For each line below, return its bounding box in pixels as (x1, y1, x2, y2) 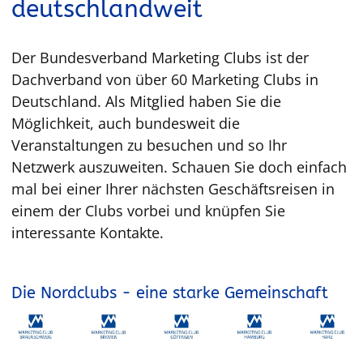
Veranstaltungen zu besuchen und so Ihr (11, 135, 287, 155)
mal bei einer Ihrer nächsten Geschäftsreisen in (11, 179, 335, 199)
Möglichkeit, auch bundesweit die (11, 113, 240, 133)
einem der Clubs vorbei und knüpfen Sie (11, 201, 285, 220)
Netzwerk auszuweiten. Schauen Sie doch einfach (11, 157, 347, 177)
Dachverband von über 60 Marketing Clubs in (11, 70, 318, 89)
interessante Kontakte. (11, 223, 164, 242)
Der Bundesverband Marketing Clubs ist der (11, 48, 309, 67)
